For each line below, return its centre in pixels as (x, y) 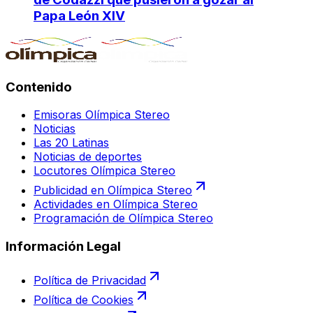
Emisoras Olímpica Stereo (102, 115)
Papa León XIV (79, 16)
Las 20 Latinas (71, 143)
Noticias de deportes (88, 157)
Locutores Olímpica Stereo (104, 171)
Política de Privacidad (90, 280)
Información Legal (63, 247)
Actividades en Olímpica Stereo (116, 204)
